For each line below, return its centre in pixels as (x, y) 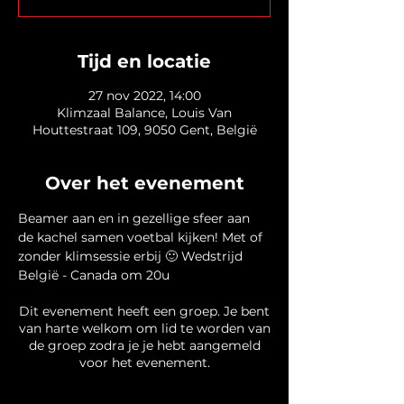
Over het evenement (144, 183)
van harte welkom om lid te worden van (144, 328)
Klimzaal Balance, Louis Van (144, 112)
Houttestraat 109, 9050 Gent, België (144, 129)
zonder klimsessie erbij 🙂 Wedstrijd (132, 256)
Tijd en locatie (144, 61)
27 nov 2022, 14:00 (144, 95)
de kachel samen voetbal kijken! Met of (142, 237)
